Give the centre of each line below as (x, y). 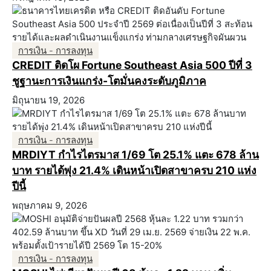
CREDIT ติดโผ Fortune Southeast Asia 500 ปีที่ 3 (132, 65)
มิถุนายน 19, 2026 (48, 100)
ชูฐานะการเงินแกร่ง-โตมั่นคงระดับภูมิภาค (109, 81)
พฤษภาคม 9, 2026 (50, 206)
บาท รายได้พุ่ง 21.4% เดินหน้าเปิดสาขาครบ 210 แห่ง (134, 171)
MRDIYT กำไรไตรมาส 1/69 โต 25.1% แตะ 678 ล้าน (135, 155)
